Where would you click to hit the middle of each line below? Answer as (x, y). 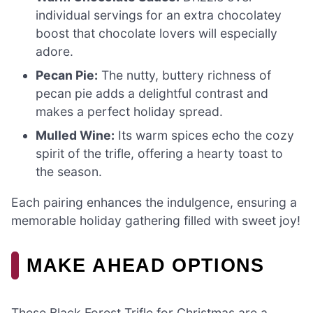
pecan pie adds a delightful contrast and (152, 94)
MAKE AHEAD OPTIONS (146, 265)
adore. (55, 52)
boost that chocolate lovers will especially (157, 34)
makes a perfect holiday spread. (130, 112)
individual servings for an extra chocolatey (159, 15)
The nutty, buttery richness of (185, 75)
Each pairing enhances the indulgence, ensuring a (154, 202)
